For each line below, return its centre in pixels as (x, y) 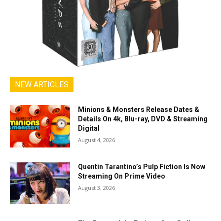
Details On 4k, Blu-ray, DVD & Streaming (143, 119)
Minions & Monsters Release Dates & (139, 109)
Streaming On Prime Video (122, 176)
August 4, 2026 (97, 140)
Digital (89, 128)
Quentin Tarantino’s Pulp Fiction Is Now (142, 166)
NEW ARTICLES (42, 84)
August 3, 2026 (97, 187)
